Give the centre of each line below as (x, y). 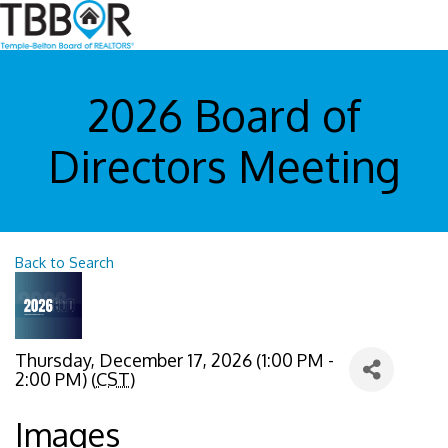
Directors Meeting (224, 166)
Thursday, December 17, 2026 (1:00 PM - (174, 359)
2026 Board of (224, 115)
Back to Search (64, 262)
